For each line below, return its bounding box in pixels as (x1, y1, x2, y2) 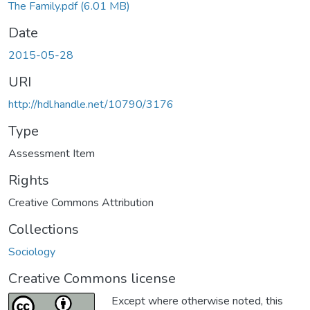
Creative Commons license (8, 268, 176, 288)
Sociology (8, 244, 55, 259)
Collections (8, 219, 79, 239)
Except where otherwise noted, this (111, 293, 283, 309)
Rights (8, 170, 49, 190)
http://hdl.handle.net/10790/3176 (8, 96, 174, 112)
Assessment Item (8, 145, 95, 161)
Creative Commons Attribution (8, 194, 154, 210)
